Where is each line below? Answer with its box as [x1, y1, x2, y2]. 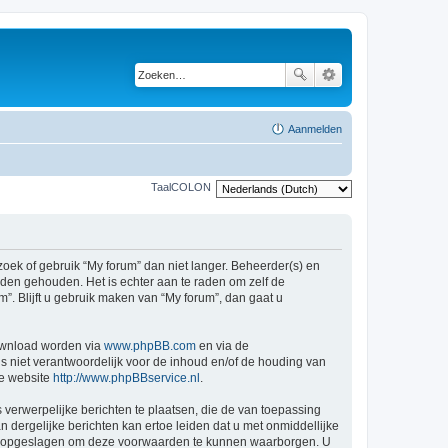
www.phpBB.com [104, 339, 196, 353]
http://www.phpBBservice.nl [53, 371, 200, 385]
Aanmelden [288, 122, 342, 135]
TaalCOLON [151, 181, 211, 194]
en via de [196, 339, 249, 353]
